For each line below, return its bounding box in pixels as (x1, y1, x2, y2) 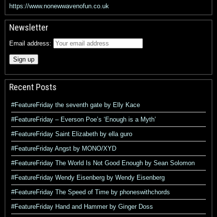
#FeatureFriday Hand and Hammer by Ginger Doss (11, 203, 153, 210)
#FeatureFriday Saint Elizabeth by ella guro (11, 130, 132, 138)
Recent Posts (9, 82, 57, 92)
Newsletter (9, 22, 48, 32)
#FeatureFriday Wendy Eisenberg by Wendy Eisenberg (11, 174, 165, 181)
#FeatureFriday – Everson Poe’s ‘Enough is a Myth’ (11, 116, 156, 123)
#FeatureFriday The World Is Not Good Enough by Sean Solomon (11, 159, 195, 167)
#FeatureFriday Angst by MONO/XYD (11, 145, 116, 152)
